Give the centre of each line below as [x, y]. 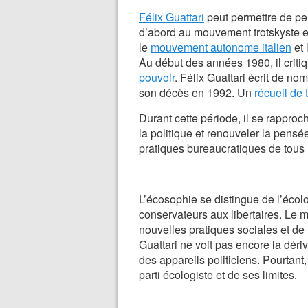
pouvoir [157, 77]
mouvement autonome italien [221, 47]
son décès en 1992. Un [197, 92]
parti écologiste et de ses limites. [218, 275]
